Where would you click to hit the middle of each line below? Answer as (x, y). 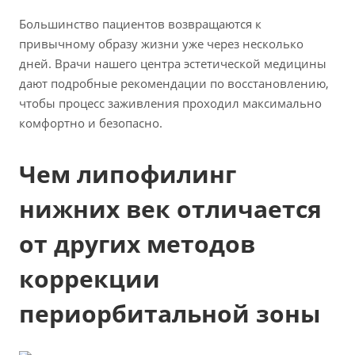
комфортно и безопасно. (91, 123)
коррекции (90, 279)
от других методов (137, 244)
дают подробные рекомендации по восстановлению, (174, 84)
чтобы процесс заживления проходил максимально (170, 103)
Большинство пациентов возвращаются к (140, 24)
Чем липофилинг (128, 174)
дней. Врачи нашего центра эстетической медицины (173, 64)
